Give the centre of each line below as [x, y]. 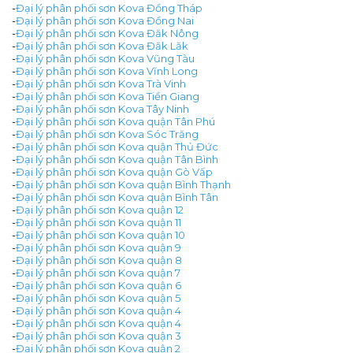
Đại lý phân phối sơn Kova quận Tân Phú [115, 122]
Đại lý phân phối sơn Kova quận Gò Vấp [114, 172]
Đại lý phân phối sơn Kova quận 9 [98, 248]
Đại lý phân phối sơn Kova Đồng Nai [105, 21]
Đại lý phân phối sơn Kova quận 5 [98, 298]
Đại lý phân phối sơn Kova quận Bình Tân [117, 197]
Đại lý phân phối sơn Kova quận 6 [98, 286]
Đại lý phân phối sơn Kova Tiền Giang [108, 97]
